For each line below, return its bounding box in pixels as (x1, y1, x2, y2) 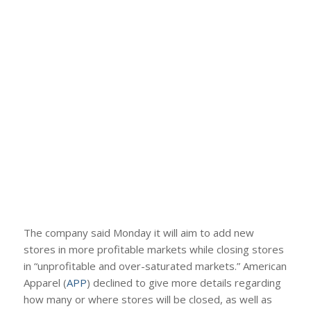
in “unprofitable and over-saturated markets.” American (23, 259, 287, 274)
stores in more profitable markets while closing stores (23, 242, 284, 257)
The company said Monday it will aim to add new (23, 226, 254, 240)
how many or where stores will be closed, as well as (23, 292, 272, 307)
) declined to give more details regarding (86, 276, 281, 290)
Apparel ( (23, 276, 67, 290)
